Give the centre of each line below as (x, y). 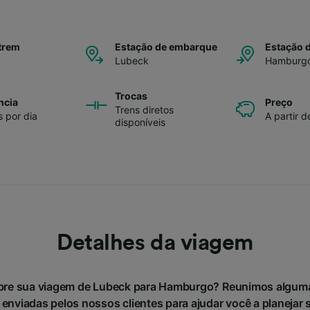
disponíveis (140, 122)
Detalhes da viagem (155, 243)
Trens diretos (144, 109)
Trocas (131, 95)
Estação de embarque (166, 46)
